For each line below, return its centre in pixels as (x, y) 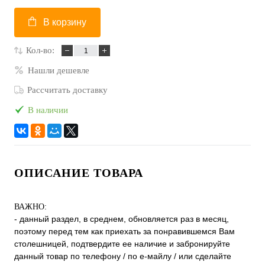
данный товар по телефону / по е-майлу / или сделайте (123, 256)
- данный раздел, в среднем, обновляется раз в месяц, (122, 219)
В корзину (65, 22)
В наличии (48, 110)
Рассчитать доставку (67, 90)
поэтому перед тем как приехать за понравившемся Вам (125, 232)
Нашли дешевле (59, 70)
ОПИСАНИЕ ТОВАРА (79, 173)
